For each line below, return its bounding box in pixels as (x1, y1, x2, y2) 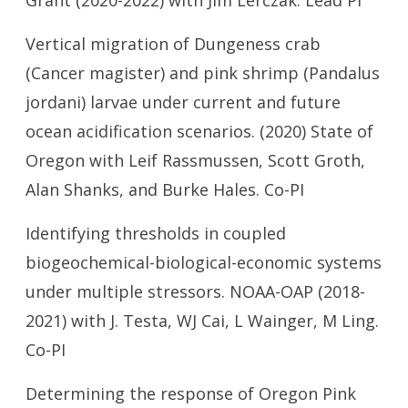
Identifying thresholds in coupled (25, 222, 286, 244)
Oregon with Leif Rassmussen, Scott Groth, (25, 149, 365, 171)
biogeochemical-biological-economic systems (25, 251, 382, 273)
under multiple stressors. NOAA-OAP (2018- (25, 280, 365, 302)
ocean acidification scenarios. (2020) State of (25, 120, 373, 142)
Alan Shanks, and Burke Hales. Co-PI (25, 178, 304, 200)
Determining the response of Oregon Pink (25, 382, 356, 404)
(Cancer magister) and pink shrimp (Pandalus (25, 62, 380, 84)
